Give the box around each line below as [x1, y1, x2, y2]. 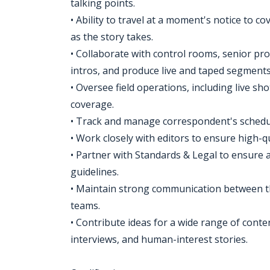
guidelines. [71, 165, 119, 178]
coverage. [71, 98, 114, 111]
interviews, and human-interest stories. [71, 233, 248, 246]
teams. [71, 199, 100, 212]
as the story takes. [71, 30, 153, 43]
